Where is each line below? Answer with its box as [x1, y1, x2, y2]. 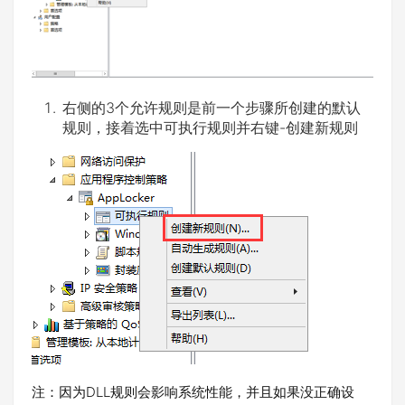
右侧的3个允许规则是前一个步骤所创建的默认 [62, 99, 361, 118]
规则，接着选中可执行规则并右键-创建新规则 [62, 118, 358, 137]
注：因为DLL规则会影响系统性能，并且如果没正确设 [32, 383, 354, 401]
